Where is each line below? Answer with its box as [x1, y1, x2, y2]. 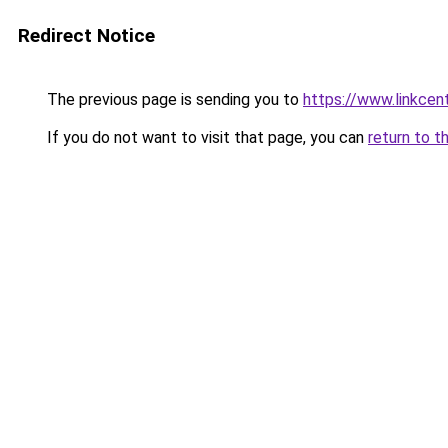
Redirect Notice [18, 24, 155, 47]
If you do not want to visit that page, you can [43, 128, 368, 147]
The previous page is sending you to [43, 90, 303, 109]
